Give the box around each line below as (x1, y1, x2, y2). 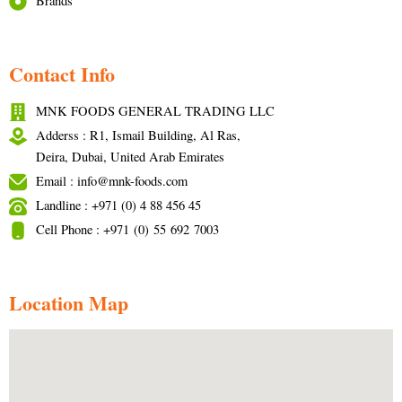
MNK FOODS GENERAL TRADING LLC (36, 102, 275, 119)
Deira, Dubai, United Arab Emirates (36, 148, 224, 165)
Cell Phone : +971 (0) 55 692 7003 (36, 221, 219, 238)
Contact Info (9, 59, 115, 89)
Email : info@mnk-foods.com (36, 172, 188, 189)
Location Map (9, 288, 128, 318)
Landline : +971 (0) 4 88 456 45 (36, 197, 201, 214)
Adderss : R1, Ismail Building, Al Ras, (36, 127, 240, 144)
